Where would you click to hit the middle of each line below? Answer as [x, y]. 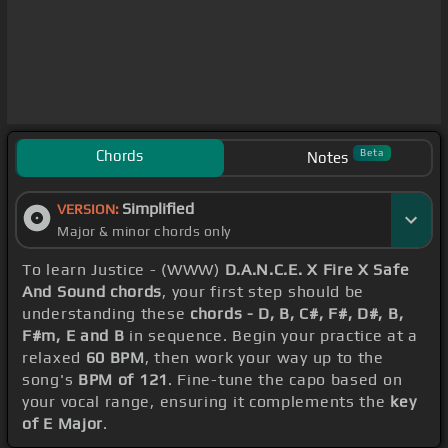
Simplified [158, 209]
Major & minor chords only [144, 231]
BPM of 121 [122, 380]
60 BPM [115, 358]
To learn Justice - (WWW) [123, 270]
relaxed [54, 358]
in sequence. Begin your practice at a [271, 336]
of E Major [62, 424]
